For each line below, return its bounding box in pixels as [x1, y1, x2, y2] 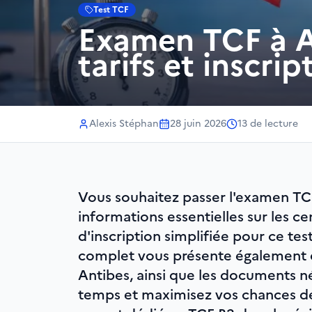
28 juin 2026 [170, 116, 226, 131]
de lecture [250, 116, 298, 131]
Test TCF [93, 3, 129, 16]
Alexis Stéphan [89, 116, 159, 131]
